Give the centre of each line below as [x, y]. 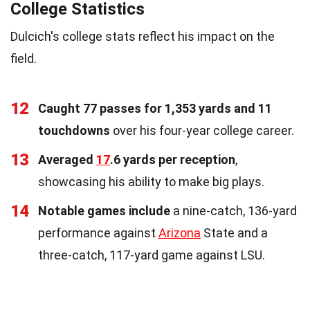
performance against [98, 232]
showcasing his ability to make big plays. [151, 181]
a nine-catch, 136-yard [234, 210]
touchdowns [74, 130]
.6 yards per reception [173, 159]
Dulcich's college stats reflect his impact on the [143, 36]
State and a [234, 232]
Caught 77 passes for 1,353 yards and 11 [155, 108]
